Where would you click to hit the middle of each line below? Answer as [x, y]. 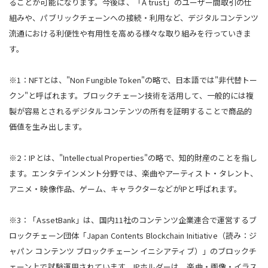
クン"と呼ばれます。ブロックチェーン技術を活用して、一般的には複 [132, 95]
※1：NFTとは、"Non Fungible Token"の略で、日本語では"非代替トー [133, 80]
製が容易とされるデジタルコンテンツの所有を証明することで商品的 [131, 111]
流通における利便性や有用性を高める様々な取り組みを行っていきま [130, 33]
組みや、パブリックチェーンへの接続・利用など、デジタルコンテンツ [134, 17]
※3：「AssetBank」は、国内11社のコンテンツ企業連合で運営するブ [133, 220]
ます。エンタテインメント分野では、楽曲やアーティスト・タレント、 [134, 173]
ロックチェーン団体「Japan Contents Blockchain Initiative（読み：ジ [133, 235]
